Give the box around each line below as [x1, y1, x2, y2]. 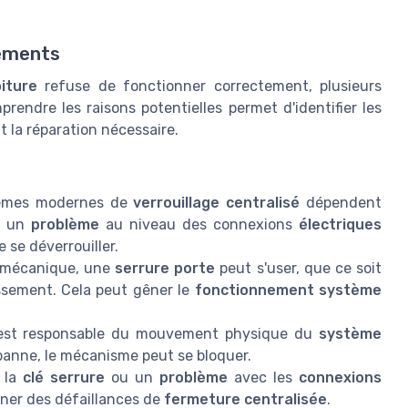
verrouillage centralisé [133, 193, 301, 211]
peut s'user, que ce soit [215, 259, 382, 277]
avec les [228, 368, 299, 386]
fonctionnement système [194, 280, 382, 299]
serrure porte [115, 259, 216, 277]
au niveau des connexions [98, 215, 300, 233]
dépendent [300, 193, 382, 211]
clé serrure [23, 368, 105, 386]
